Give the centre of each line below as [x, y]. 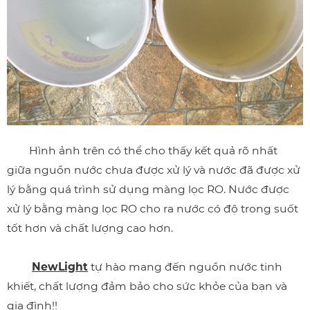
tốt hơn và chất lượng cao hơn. [90, 228]
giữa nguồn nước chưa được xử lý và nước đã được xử [154, 170]
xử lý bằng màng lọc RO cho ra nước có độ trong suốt [153, 209]
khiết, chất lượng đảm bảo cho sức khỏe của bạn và [147, 286]
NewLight [60, 267]
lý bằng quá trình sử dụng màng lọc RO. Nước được [148, 190]
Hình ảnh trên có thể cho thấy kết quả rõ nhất [142, 151]
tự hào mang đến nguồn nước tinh [185, 267]
